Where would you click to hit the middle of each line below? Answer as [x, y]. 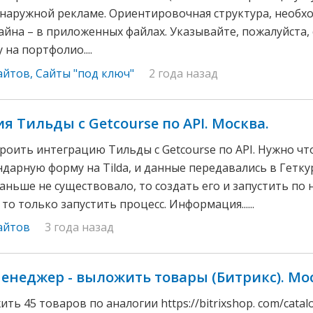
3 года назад [79, 227]
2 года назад [183, 73]
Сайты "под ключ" [85, 73]
